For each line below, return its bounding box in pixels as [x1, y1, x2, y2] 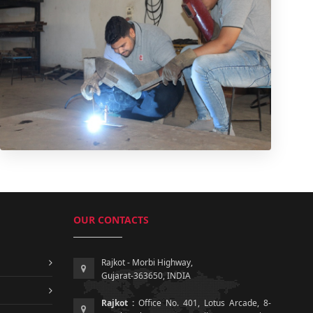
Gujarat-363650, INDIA [101, 270, 191, 282]
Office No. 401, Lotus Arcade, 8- [133, 297, 272, 310]
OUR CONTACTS [73, 213, 149, 227]
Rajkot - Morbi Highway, [101, 256, 193, 269]
